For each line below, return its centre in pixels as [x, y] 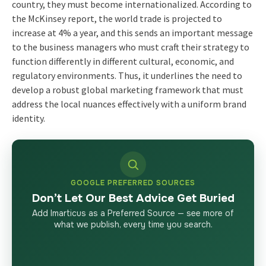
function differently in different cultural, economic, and [123, 61]
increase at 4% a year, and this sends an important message [132, 32]
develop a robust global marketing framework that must [127, 89]
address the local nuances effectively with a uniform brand [129, 104]
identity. [28, 118]
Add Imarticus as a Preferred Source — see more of [133, 213]
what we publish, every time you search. [133, 224]
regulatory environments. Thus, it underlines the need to [127, 75]
